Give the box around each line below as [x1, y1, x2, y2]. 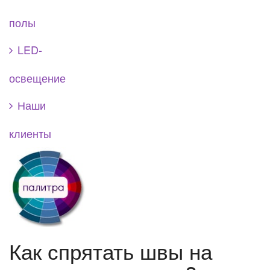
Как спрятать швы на [9, 236, 212, 266]
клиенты [9, 125, 51, 141]
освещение [9, 69, 66, 86]
